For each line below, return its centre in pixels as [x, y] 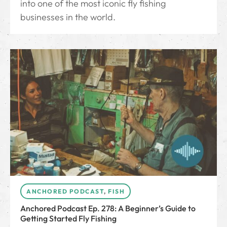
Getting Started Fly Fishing [68, 219]
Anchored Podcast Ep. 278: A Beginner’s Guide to [108, 209]
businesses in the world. [68, 17]
